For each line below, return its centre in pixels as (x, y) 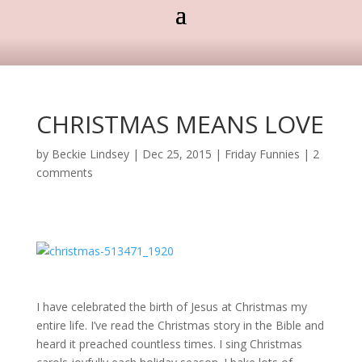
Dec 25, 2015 (177, 154)
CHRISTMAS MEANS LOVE (180, 124)
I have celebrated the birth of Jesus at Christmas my (171, 307)
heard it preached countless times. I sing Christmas (169, 344)
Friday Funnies (262, 154)
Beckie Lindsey (90, 154)
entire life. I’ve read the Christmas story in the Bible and (180, 325)
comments (64, 173)
